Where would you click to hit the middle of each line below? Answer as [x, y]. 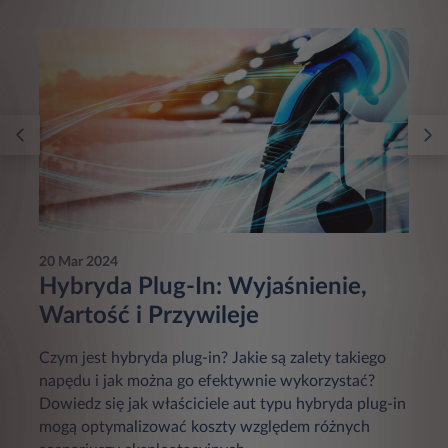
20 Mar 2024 [78, 262]
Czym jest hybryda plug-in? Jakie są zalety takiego [212, 358]
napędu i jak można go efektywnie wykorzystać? [207, 381]
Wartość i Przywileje [149, 316]
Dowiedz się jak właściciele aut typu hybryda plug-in [222, 404]
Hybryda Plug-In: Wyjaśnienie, [203, 287]
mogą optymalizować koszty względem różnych [204, 427]
